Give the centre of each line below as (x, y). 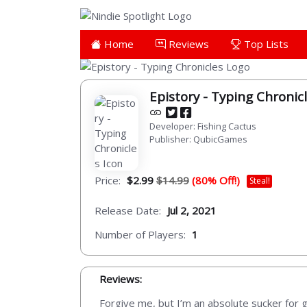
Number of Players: (140, 235)
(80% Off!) (216, 180)
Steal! (259, 181)
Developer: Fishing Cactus (203, 126)
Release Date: (128, 210)
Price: (108, 180)
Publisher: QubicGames (198, 139)
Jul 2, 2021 (192, 210)
